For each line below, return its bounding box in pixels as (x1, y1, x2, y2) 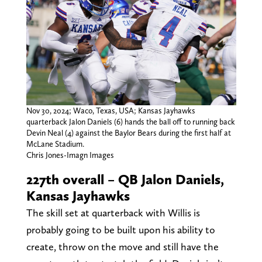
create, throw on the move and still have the (26, 240, 219, 253)
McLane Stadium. (26, 139, 84, 149)
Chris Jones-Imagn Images (26, 150, 114, 160)
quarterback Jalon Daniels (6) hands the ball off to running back (26, 116, 235, 126)
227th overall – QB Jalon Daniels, (26, 170, 224, 188)
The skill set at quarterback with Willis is (26, 206, 200, 219)
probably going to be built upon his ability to (26, 223, 215, 236)
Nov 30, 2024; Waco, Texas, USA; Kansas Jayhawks (26, 105, 195, 115)
